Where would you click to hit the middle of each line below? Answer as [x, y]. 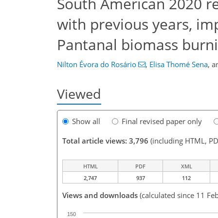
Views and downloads [100, 195]
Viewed [79, 94]
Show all [86, 121]
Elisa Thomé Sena [178, 64]
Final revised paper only [162, 121]
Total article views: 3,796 [105, 141]
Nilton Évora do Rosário [97, 64]
